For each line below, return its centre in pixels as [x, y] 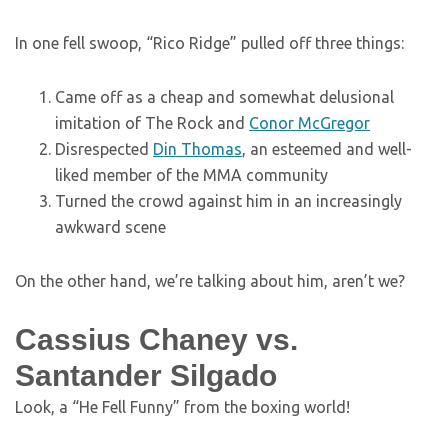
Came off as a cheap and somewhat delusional [224, 97]
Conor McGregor [309, 123]
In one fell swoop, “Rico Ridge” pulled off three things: [209, 43]
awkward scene [110, 227]
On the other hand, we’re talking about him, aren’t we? [210, 281]
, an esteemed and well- [327, 149]
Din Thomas [197, 149]
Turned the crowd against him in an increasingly [228, 201]
